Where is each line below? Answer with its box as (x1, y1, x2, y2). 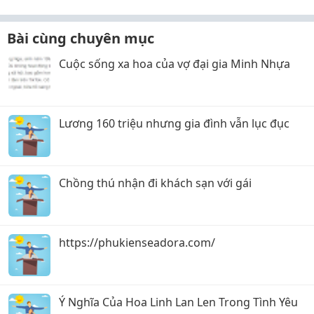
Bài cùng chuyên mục (7, 29, 154, 48)
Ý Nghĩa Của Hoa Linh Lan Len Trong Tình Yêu (59, 294, 298, 310)
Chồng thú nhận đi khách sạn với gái (59, 175, 252, 191)
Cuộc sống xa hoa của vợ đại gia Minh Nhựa (59, 56, 290, 71)
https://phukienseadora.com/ (59, 235, 215, 250)
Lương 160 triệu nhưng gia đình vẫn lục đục (59, 116, 289, 131)
